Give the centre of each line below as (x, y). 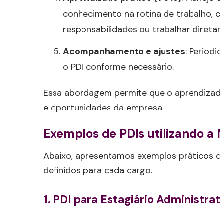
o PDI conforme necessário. (118, 67)
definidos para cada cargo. (98, 171)
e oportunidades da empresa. (103, 108)
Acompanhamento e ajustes (124, 51)
